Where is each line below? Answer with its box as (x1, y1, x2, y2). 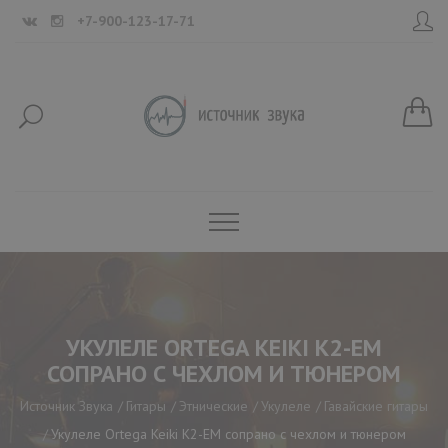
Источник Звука (20, 397, 113, 415)
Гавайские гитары (324, 397, 428, 415)
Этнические (179, 397, 248, 415)
